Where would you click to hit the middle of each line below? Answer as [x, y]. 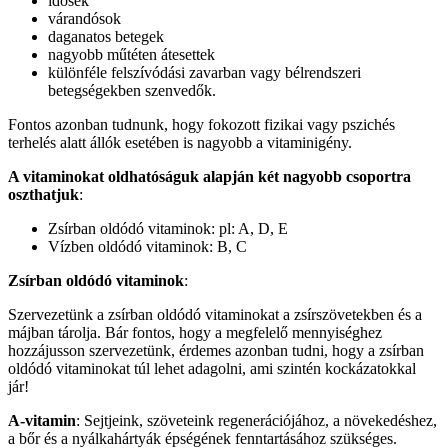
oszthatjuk [43, 195]
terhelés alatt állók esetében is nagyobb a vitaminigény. [180, 143]
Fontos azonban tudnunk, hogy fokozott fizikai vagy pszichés [201, 125]
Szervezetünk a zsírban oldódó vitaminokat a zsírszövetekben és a [215, 315]
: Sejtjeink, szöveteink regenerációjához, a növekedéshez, [256, 421]
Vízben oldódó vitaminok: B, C [147, 247]
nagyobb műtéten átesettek [131, 55]
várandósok [84, 19]
